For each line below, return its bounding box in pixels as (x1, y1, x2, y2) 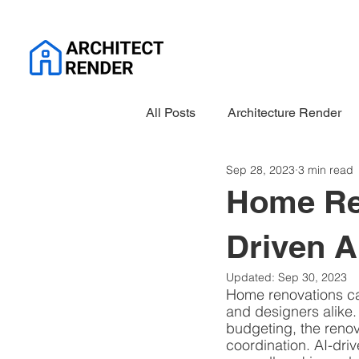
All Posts (146, 104, 196, 120)
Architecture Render (228, 104, 341, 120)
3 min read (298, 162, 353, 177)
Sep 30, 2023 (278, 270, 347, 284)
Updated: (226, 270, 278, 284)
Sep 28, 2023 (226, 162, 295, 177)
